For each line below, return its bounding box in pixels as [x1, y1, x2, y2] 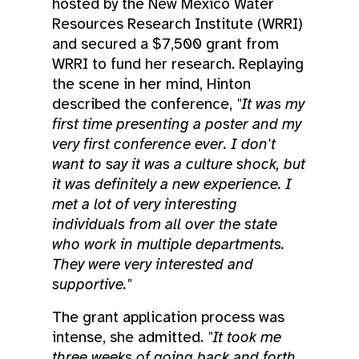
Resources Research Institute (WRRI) [52, 14, 303, 34]
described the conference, [52, 94, 236, 114]
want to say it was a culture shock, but [52, 154, 305, 174]
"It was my [236, 94, 305, 114]
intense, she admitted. [52, 327, 208, 347]
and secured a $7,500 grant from [52, 34, 279, 54]
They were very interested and [52, 254, 253, 274]
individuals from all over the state [52, 214, 277, 234]
